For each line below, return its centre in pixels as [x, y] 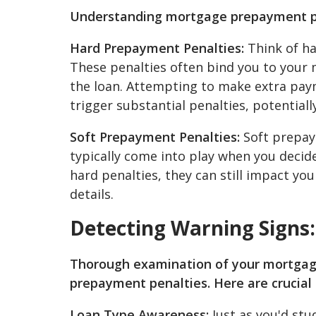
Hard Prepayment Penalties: [157, 48]
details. [92, 194]
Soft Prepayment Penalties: [155, 136]
